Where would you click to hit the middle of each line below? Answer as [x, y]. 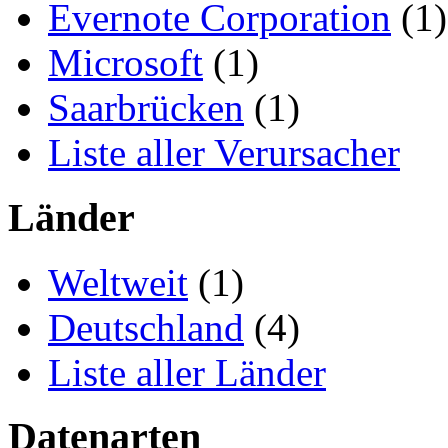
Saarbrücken [146, 108]
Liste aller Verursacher [224, 153]
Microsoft [125, 63]
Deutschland [146, 327]
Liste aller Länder [187, 372]
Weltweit [118, 282]
